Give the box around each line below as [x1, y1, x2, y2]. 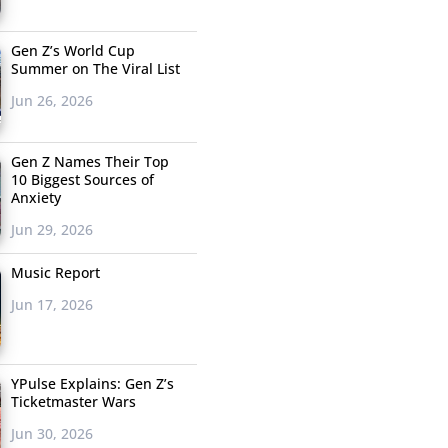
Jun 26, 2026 [10, 91, 93, 111]
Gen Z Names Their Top [10, 152, 169, 172]
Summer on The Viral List [10, 59, 180, 79]
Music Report [10, 263, 100, 283]
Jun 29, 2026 [10, 220, 93, 240]
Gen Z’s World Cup [10, 41, 135, 61]
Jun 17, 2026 [10, 295, 93, 315]
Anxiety [10, 188, 61, 208]
